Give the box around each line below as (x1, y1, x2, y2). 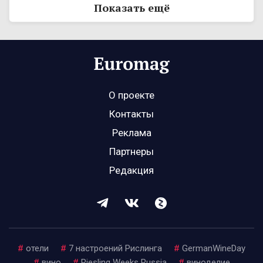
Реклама (112, 127, 151, 139)
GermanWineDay (182, 243, 245, 254)
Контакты (109, 108, 154, 120)
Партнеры (109, 146, 154, 158)
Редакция (109, 164, 154, 177)
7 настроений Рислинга (69, 243, 162, 254)
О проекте (109, 89, 154, 102)
